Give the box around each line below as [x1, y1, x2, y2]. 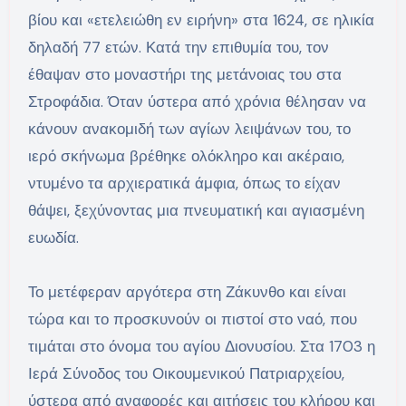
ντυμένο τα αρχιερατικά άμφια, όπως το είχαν [27, 173, 341, 194]
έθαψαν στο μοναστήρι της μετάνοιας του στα [27, 64, 342, 85]
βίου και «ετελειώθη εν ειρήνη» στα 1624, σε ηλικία [27, 10, 374, 31]
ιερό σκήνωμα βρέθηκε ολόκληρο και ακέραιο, [27, 146, 344, 167]
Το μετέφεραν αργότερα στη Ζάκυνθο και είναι [27, 282, 346, 303]
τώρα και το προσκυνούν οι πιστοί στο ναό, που [27, 309, 357, 330]
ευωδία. [27, 227, 79, 248]
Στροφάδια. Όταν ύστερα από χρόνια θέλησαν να [27, 92, 366, 112]
